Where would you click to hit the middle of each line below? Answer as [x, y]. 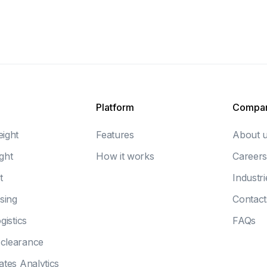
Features [115, 134]
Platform [115, 107]
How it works [125, 156]
